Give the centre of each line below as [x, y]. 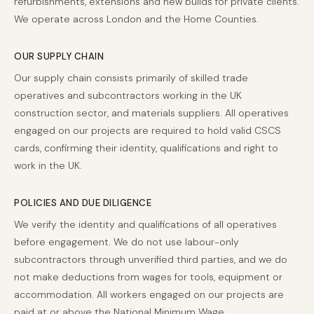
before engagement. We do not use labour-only [127, 242]
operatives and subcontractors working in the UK [128, 95]
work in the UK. [48, 165]
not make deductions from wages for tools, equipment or [148, 277]
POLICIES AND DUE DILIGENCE [83, 203]
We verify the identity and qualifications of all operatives [145, 224]
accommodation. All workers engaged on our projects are [149, 294]
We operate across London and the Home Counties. [136, 19]
